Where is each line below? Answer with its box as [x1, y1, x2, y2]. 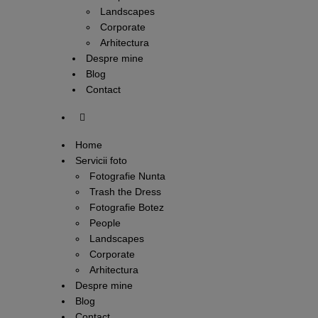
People [89, 217, 121, 229]
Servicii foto [75, 155, 127, 166]
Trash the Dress [89, 186, 161, 197]
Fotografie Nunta [89, 170, 165, 182]
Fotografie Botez [89, 202, 164, 213]
